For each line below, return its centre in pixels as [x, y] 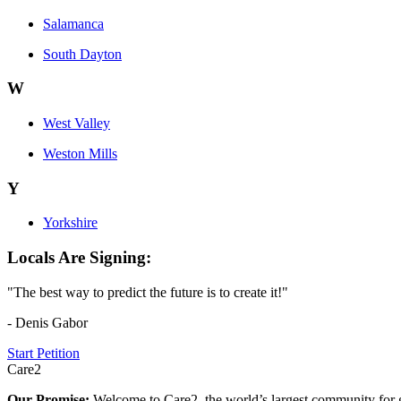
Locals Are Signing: [79, 258]
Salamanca [73, 23]
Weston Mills [80, 154]
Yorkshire [70, 223]
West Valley [77, 124]
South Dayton [82, 54]
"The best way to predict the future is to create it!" [148, 292]
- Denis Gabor [47, 322]
